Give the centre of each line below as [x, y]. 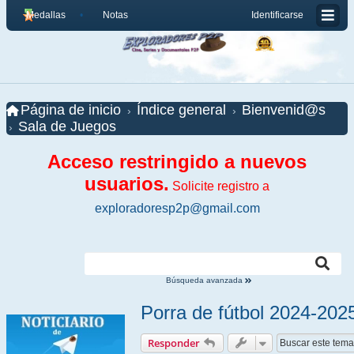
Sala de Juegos [67, 126]
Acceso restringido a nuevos [177, 162]
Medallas [46, 15]
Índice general [181, 110]
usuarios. [127, 184]
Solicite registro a [219, 186]
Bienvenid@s [283, 110]
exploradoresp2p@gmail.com [177, 208]
